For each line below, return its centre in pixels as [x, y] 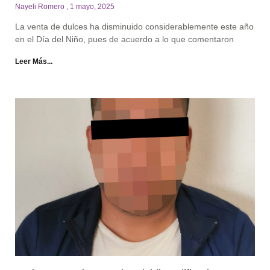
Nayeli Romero [41, 6]
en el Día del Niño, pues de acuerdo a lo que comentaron [124, 39]
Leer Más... [34, 61]
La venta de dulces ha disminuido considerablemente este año [134, 26]
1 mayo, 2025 [92, 6]
